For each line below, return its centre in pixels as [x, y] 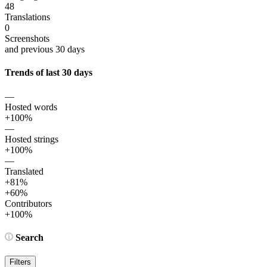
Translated [24, 171]
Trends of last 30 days [49, 73]
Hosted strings [32, 139]
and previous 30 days [45, 49]
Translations [27, 17]
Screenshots [27, 39]
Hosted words [31, 107]
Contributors [28, 203]
